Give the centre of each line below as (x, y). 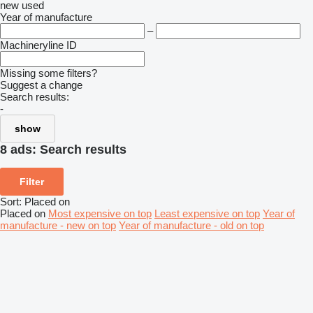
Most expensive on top (100, 213)
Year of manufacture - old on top (191, 225)
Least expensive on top (207, 213)
